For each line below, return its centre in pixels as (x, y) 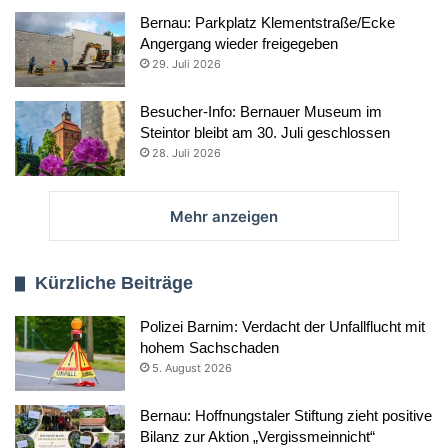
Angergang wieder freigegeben (239, 44)
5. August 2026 (192, 368)
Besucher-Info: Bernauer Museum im (261, 112)
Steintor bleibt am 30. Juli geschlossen (265, 133)
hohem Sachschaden (209, 348)
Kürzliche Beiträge (114, 283)
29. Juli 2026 (186, 64)
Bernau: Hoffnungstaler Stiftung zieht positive (286, 416)
